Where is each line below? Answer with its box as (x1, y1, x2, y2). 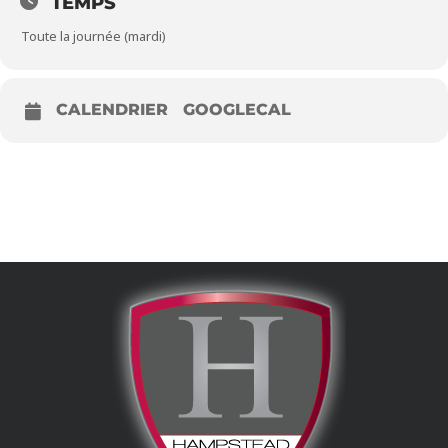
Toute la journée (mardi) (21, 27, 166, 46)
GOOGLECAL (183, 100, 291, 120)
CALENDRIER (56, 100, 168, 120)
